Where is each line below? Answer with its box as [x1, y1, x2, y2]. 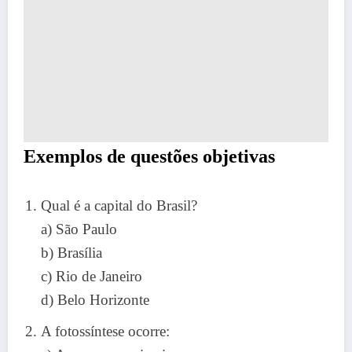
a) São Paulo [41, 220, 117, 237]
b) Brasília [41, 244, 102, 261]
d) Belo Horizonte [41, 291, 149, 308]
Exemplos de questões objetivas [24, 145, 275, 167]
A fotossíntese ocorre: [41, 322, 170, 339]
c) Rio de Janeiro [41, 267, 142, 284]
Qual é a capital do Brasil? [41, 196, 197, 214]
